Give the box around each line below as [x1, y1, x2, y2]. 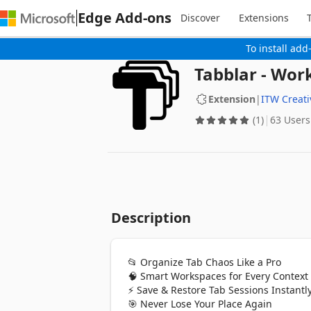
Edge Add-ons [78, 8, 171, 27]
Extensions [238, 11, 289, 24]
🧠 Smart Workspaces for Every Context [128, 269, 308, 283]
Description [111, 208, 191, 227]
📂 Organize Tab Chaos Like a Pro [128, 255, 281, 269]
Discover [180, 11, 220, 24]
